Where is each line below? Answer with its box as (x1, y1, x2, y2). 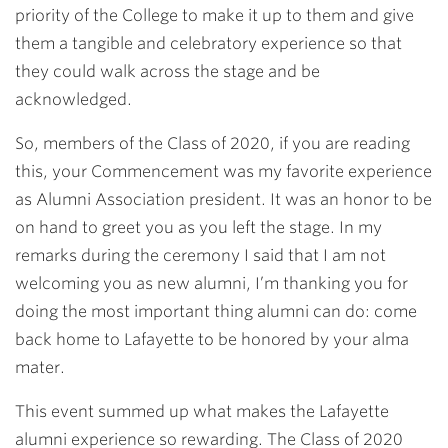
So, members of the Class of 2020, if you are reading (15, 134, 410, 153)
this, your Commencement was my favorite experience (15, 162, 432, 181)
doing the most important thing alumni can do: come (15, 302, 417, 321)
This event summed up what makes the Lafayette (15, 402, 389, 421)
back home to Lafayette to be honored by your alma (15, 330, 409, 349)
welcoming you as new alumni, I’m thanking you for (15, 274, 408, 293)
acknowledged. (15, 90, 132, 109)
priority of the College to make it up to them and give (15, 6, 414, 25)
